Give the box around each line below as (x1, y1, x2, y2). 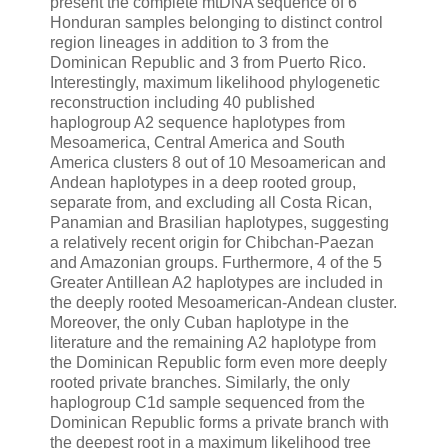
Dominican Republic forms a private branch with (50, 414, 389, 432)
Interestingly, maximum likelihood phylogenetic (50, 74, 380, 92)
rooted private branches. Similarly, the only (50, 374, 350, 392)
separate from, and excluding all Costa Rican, (50, 194, 372, 212)
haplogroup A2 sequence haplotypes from (50, 114, 345, 132)
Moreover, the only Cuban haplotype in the (50, 314, 349, 332)
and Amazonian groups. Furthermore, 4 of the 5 (50, 254, 382, 272)
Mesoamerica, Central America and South (50, 134, 345, 152)
